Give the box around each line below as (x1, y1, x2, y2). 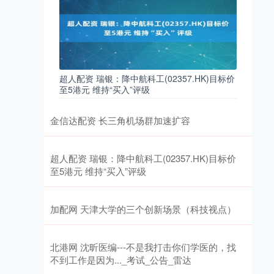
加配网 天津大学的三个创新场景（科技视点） (50, 202, 236, 215)
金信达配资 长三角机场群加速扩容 (50, 114, 190, 127)
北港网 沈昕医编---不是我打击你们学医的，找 (50, 240, 236, 253)
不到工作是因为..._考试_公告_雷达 (50, 253, 191, 266)
